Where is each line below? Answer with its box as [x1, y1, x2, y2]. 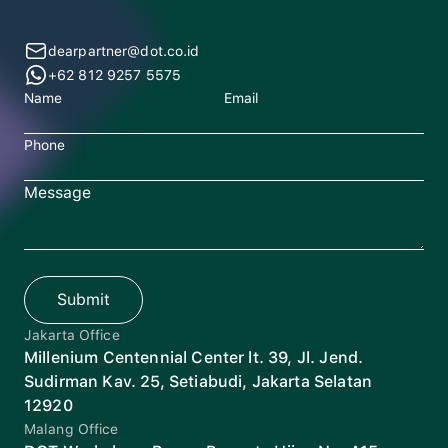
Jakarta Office [24, 327, 120, 344]
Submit [57, 290, 110, 310]
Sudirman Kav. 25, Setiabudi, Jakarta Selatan [24, 372, 373, 392]
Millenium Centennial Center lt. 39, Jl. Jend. [24, 348, 364, 368]
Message [24, 183, 91, 203]
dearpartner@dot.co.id [48, 43, 200, 60]
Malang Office [24, 421, 119, 438]
